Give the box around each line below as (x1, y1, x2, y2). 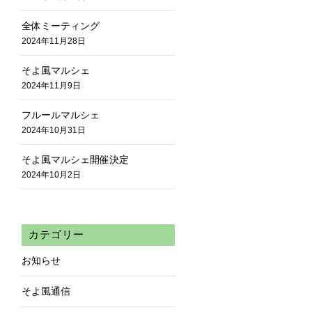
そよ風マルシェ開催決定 (22, 154, 129, 165)
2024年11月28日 (22, 36, 86, 46)
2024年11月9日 (22, 81, 81, 91)
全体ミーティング (22, 20, 100, 31)
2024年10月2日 (22, 170, 81, 180)
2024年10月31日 (22, 125, 86, 135)
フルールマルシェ (22, 109, 100, 120)
